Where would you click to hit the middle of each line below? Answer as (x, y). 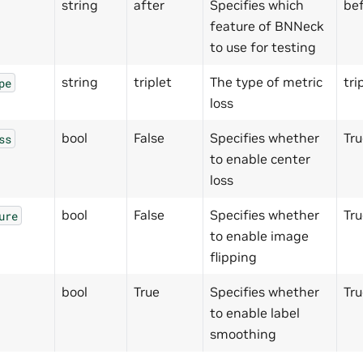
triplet (153, 82)
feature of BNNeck (267, 26)
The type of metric (266, 82)
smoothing (243, 334)
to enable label (255, 313)
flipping (233, 257)
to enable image (259, 236)
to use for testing (263, 47)
